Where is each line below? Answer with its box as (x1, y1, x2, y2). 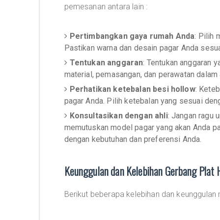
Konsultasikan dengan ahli (69, 111, 168, 120)
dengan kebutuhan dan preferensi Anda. (64, 135, 202, 144)
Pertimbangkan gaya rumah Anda (69, 31, 195, 41)
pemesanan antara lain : (64, 2, 148, 11)
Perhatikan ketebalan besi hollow (69, 84, 195, 94)
